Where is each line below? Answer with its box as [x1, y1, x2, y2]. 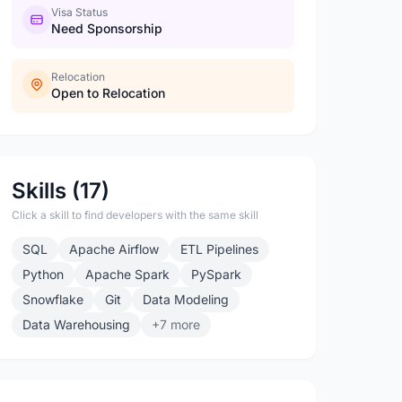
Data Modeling [143, 292, 230, 307]
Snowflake [22, 292, 84, 307]
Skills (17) [12, 178, 110, 204]
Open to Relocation [51, 85, 166, 100]
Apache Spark [85, 267, 170, 282]
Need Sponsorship [51, 21, 163, 36]
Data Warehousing [22, 317, 131, 332]
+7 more [152, 317, 201, 332]
